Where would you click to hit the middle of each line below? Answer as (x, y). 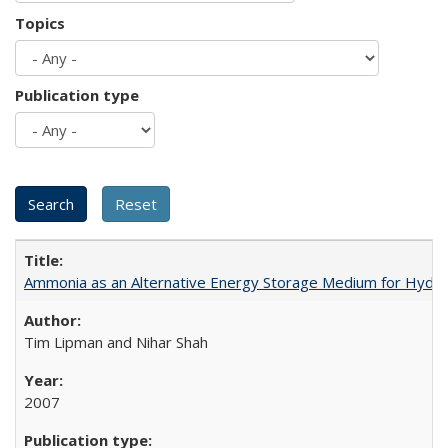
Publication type (77, 95)
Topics (40, 22)
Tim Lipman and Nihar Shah (116, 342)
